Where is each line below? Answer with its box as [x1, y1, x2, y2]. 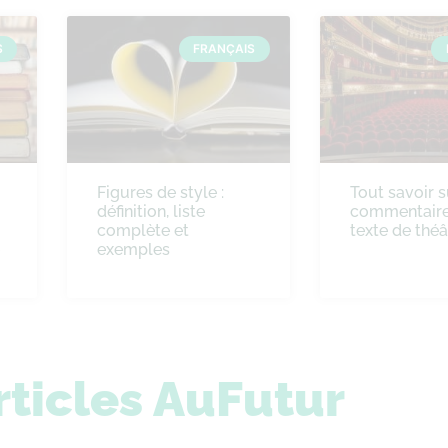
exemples [97, 239, 170, 259]
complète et [97, 220, 189, 240]
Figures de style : [97, 182, 224, 202]
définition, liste [97, 201, 205, 221]
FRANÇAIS [193, 41, 256, 57]
